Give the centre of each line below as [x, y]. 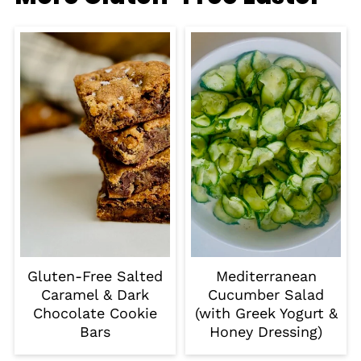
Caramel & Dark [95, 295]
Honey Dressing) [266, 332]
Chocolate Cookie [95, 313]
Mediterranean [266, 276]
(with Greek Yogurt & [266, 313]
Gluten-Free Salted [95, 276]
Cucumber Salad [266, 295]
